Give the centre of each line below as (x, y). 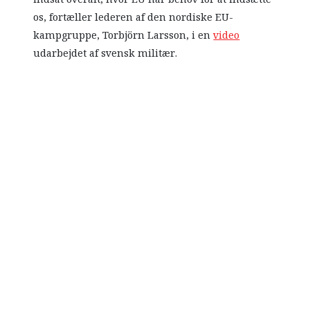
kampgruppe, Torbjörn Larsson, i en (124, 36)
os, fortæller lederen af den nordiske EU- (134, 18)
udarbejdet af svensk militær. (106, 54)
